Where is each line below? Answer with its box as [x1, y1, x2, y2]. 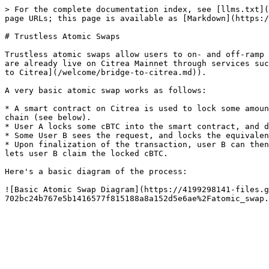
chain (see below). [5, 113, 91, 122]
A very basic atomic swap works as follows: [5, 86, 207, 95]
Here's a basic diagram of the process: [5, 167, 187, 176]
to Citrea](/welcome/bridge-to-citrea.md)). [5, 68, 207, 77]
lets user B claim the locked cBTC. [5, 149, 168, 158]
